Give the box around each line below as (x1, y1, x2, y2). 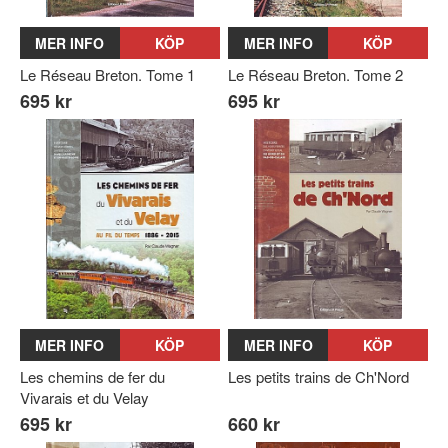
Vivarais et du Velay (20, 386, 149, 408)
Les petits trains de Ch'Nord (228, 365, 410, 387)
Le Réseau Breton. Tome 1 (20, 63, 195, 85)
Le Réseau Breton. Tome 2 (228, 63, 404, 85)
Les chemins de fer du (20, 365, 165, 387)
